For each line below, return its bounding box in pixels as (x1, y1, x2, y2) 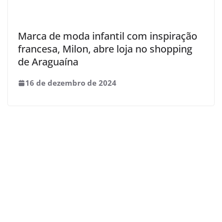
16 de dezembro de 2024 (25, 77, 116, 88)
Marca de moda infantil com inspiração (18, 29, 197, 43)
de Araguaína (18, 55, 78, 68)
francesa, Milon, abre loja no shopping (18, 42, 192, 55)
